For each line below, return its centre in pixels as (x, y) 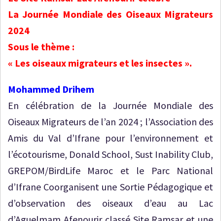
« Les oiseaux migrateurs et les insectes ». (100, 63)
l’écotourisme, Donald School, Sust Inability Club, (110, 154)
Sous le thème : (41, 47)
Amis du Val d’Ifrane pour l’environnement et (110, 138)
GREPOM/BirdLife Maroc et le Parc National (110, 170)
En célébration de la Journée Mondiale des (110, 105)
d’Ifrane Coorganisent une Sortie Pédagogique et (110, 187)
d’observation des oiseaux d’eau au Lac (110, 203)
